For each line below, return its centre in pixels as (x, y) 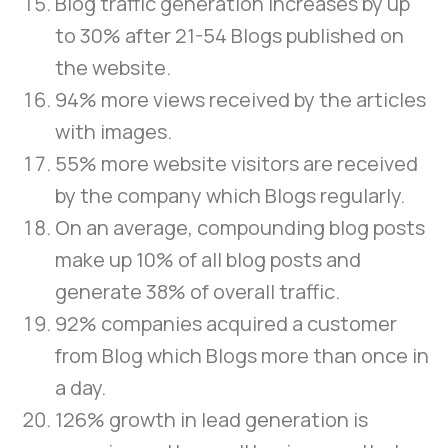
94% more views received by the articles (240, 100)
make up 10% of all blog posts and (208, 260)
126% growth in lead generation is (211, 420)
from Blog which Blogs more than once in (242, 356)
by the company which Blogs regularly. (230, 196)
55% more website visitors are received (236, 164)
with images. (113, 132)
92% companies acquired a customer (226, 324)
